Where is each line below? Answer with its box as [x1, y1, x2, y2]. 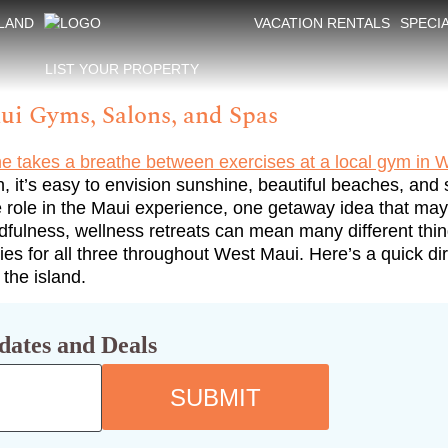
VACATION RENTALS [253, 15, 390, 31]
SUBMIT [170, 383, 262, 411]
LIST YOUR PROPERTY [45, 61, 199, 77]
